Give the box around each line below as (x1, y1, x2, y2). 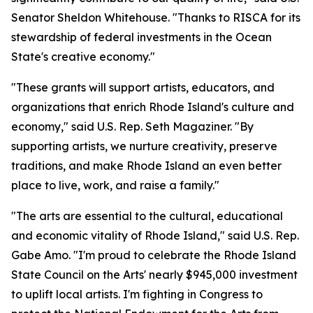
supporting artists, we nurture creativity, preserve (11, 139, 277, 153)
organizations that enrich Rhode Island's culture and (11, 100, 294, 114)
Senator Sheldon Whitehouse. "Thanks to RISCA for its (11, 10, 300, 24)
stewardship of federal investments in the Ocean (11, 30, 272, 44)
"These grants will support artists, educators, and (11, 80, 275, 94)
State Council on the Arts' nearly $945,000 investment (11, 268, 298, 282)
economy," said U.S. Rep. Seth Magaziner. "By (11, 119, 254, 133)
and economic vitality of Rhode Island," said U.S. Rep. (11, 228, 299, 242)
